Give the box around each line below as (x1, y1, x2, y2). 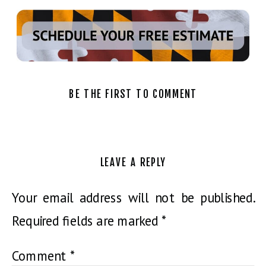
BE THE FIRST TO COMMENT (69, 88, 198, 101)
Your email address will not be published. (11, 189, 255, 207)
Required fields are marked (11, 213, 161, 230)
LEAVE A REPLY (100, 156, 166, 169)
